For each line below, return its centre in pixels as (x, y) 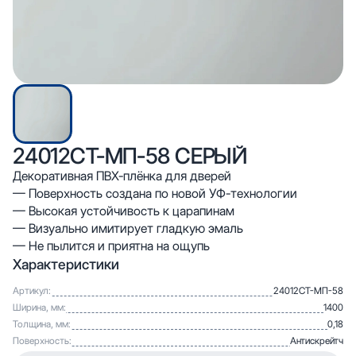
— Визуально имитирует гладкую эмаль (128, 228)
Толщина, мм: (42, 323)
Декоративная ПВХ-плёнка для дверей (122, 176)
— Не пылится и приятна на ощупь (111, 246)
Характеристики (66, 264)
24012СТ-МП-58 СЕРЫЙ (130, 155)
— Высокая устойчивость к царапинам (124, 211)
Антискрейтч (317, 340)
